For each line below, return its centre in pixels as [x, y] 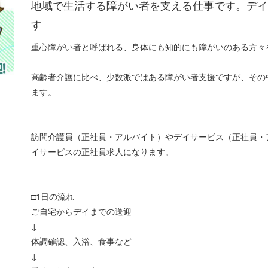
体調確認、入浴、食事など [82, 241]
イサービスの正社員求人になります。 [103, 151]
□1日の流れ [53, 196]
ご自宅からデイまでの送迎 [82, 211]
